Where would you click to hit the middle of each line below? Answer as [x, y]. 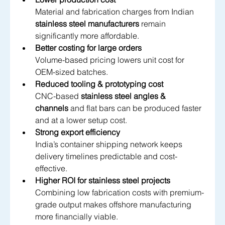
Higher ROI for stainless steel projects [103, 181]
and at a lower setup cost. [81, 120]
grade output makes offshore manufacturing [114, 205]
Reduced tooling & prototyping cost [99, 84]
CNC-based [58, 96]
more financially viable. [77, 217]
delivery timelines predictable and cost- [106, 156]
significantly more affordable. [87, 36]
